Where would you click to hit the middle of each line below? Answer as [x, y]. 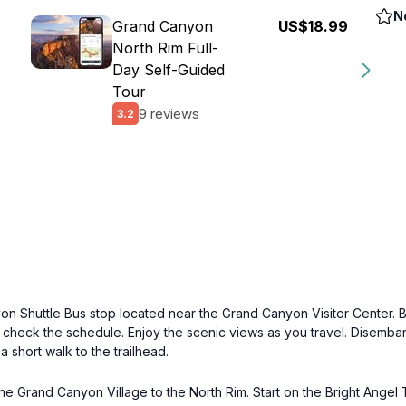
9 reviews [169, 113]
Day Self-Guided [169, 70]
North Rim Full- [165, 48]
